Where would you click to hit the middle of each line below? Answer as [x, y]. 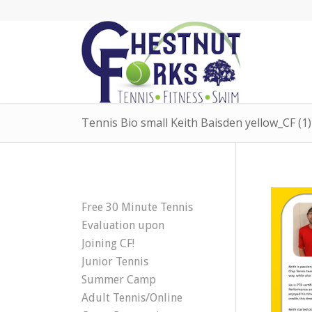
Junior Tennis [115, 262]
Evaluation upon [123, 225]
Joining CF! [108, 243]
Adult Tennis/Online [132, 298]
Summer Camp [119, 280]
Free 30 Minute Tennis [138, 207]
